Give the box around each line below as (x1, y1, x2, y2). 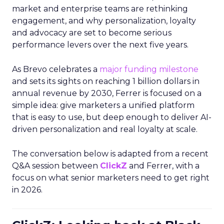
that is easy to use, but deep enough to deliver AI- (12, 112, 211, 122)
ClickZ (100, 161, 127, 170)
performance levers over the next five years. (12, 40, 188, 49)
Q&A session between (12, 161, 100, 170)
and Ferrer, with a (127, 161, 199, 170)
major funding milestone (99, 64, 198, 74)
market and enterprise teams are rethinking (12, 4, 188, 13)
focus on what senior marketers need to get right (12, 173, 209, 182)
